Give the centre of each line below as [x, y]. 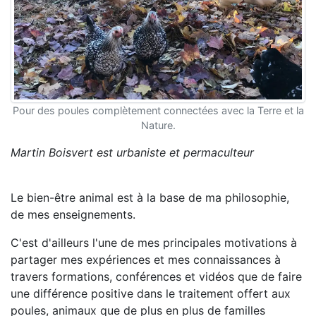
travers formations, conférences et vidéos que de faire [156, 276]
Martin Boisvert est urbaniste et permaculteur [132, 152]
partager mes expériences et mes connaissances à [146, 260]
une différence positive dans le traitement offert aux [151, 293]
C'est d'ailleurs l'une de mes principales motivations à [154, 243]
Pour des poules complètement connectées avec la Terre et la [158, 110]
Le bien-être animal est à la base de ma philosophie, [150, 197]
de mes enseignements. [73, 214]
